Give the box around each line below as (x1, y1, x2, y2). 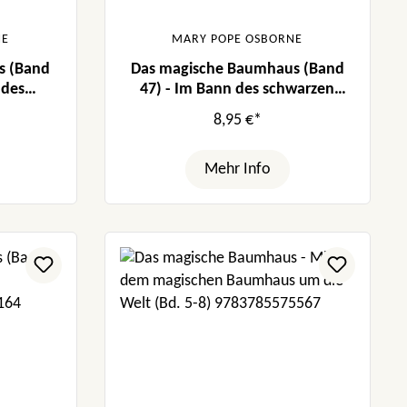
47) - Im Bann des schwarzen (140, 80, 335, 98)
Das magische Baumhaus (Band (130, 60, 344, 78)
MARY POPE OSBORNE (172, 32, 303, 46)
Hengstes (206, 100, 269, 118)
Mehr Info (203, 161, 271, 177)
